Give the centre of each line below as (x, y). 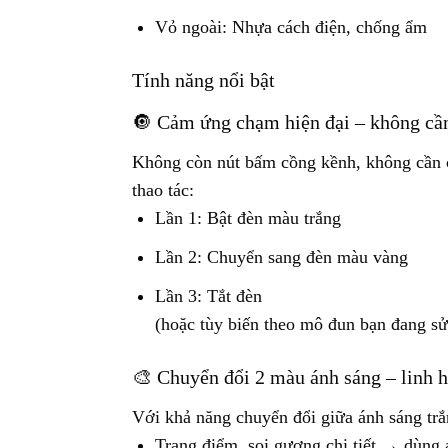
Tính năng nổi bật (203, 80)
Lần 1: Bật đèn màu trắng (248, 218)
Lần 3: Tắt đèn (209, 295)
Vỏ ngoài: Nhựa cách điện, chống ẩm (291, 26)
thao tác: (163, 190)
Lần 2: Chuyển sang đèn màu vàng (282, 257)
